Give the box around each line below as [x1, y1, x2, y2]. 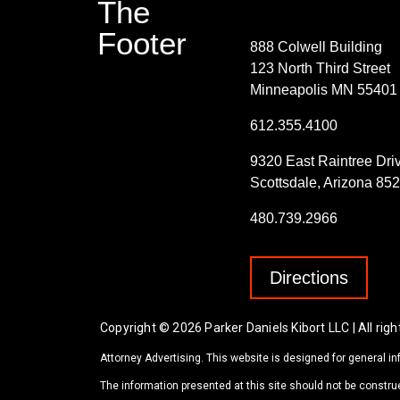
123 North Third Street [250, 61, 390, 77]
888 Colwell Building [250, 39, 382, 55]
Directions [270, 268, 348, 288]
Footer [97, 26, 187, 62]
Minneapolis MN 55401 [250, 82, 397, 98]
